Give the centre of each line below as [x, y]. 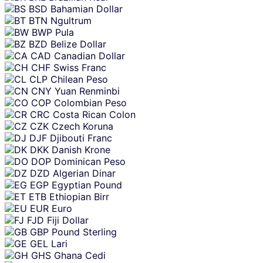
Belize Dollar [78, 44]
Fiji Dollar [68, 220]
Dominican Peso [90, 162]
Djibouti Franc [81, 138]
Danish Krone [81, 150]
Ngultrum [71, 21]
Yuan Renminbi [87, 91]
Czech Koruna [82, 127]
